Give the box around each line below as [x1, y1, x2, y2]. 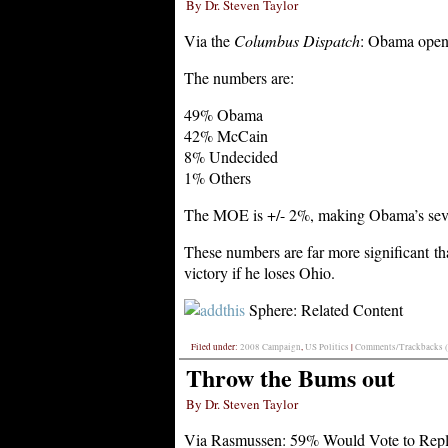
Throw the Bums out [186, 359, 395, 395]
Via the [184, 29, 234, 51]
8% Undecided [184, 145, 278, 167]
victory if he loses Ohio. [184, 261, 335, 283]
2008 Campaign [240, 340, 301, 353]
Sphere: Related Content [249, 298, 403, 320]
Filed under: [191, 340, 240, 353]
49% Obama [184, 103, 263, 125]
